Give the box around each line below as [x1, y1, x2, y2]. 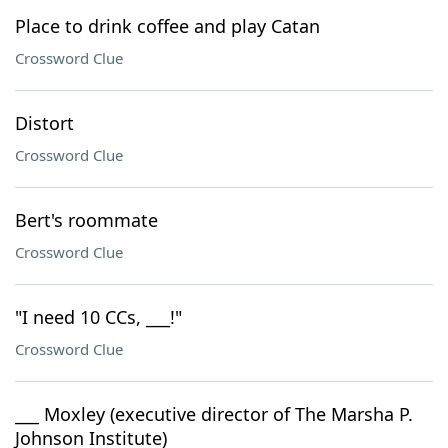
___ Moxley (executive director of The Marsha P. [15, 402, 413, 426]
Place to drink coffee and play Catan [15, 14, 320, 38]
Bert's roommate [15, 208, 158, 232]
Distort [15, 111, 74, 135]
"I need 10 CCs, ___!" [15, 305, 182, 329]
